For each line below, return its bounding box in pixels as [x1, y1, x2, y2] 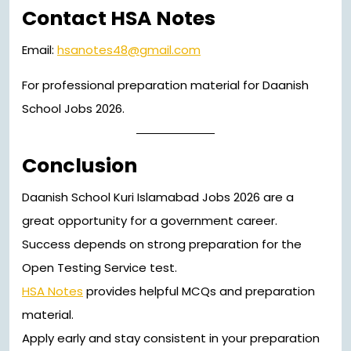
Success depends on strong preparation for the [22, 236, 302, 253]
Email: [22, 42, 57, 59]
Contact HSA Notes [22, 5, 215, 33]
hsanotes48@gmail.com [57, 42, 201, 59]
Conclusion [22, 152, 137, 180]
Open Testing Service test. [22, 259, 177, 277]
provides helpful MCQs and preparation [83, 283, 315, 300]
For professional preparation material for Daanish [22, 77, 309, 94]
